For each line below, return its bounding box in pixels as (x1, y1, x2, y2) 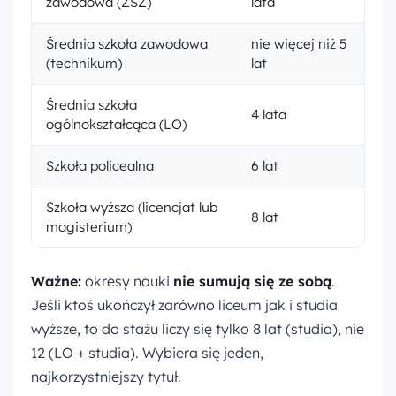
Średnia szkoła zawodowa (46, 34, 208, 52)
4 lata (251, 105, 286, 123)
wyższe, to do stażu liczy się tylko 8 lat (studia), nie (31, 319, 364, 338)
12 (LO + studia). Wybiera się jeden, (31, 343, 263, 362)
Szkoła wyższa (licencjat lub (46, 198, 217, 216)
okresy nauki (81, 271, 173, 290)
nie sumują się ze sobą (173, 271, 331, 290)
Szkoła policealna (46, 156, 154, 174)
